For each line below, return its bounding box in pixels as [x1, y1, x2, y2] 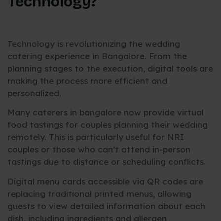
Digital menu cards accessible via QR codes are [7, 176, 203, 186]
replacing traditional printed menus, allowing [7, 188, 191, 199]
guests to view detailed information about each [7, 200, 205, 211]
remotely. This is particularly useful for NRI [7, 132, 184, 143]
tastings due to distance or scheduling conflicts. [7, 156, 206, 167]
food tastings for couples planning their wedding [7, 119, 208, 130]
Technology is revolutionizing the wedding [7, 38, 180, 49]
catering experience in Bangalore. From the [7, 51, 187, 62]
